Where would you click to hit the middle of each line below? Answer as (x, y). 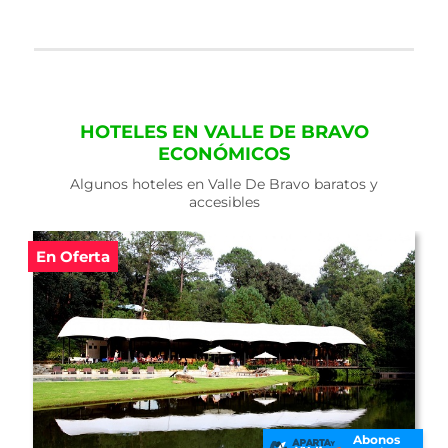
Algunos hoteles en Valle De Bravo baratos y (224, 184)
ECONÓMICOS (224, 154)
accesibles (224, 202)
